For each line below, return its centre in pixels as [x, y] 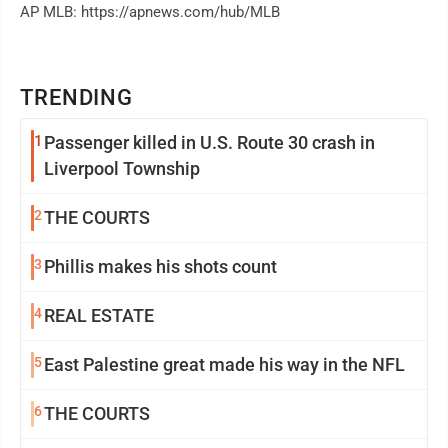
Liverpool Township [122, 169]
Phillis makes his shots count [160, 267]
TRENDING [77, 98]
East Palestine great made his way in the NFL [224, 365]
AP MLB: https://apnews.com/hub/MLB [150, 12]
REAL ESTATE [99, 316]
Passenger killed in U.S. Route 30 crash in [209, 143]
